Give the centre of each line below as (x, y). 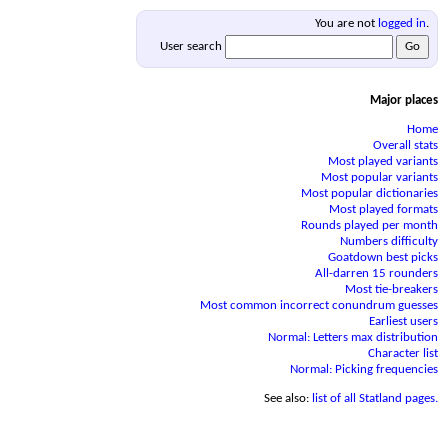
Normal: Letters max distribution (353, 337)
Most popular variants (379, 177)
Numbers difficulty (389, 241)
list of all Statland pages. (375, 398)
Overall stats (405, 145)
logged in (402, 23)
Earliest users (403, 321)
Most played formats (383, 209)
